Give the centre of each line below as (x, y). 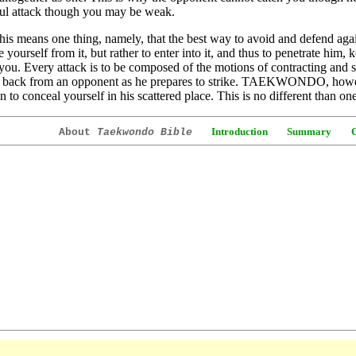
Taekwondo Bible (144, 132)
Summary (309, 132)
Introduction (238, 132)
